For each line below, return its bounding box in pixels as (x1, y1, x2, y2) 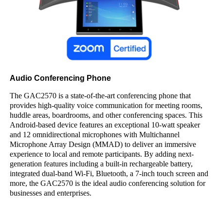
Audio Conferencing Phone (10, 74, 111, 82)
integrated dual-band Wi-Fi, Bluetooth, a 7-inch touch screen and (10, 169, 208, 178)
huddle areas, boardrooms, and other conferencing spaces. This (10, 111, 202, 119)
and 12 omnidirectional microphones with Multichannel (10, 130, 180, 139)
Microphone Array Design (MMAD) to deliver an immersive (10, 140, 196, 148)
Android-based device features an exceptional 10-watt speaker (10, 121, 200, 129)
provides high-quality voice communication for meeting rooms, (10, 101, 202, 109)
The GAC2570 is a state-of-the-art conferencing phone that (10, 91, 191, 100)
